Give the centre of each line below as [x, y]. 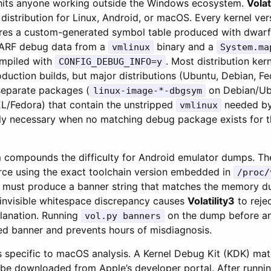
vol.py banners [123, 216]
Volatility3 [211, 201]
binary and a [185, 46]
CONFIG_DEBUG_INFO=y [110, 61]
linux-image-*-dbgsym [148, 90]
